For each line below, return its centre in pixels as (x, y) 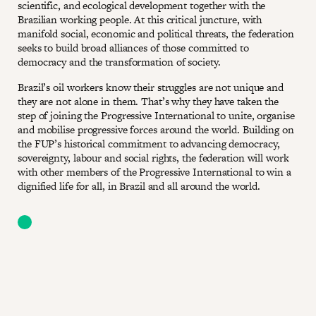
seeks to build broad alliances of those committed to (133, 48)
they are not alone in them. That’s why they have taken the (148, 101)
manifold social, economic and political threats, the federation (156, 34)
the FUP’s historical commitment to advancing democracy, (149, 144)
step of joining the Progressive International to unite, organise (156, 115)
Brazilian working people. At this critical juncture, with (140, 19)
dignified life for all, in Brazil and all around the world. (139, 186)
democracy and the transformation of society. (119, 62)
